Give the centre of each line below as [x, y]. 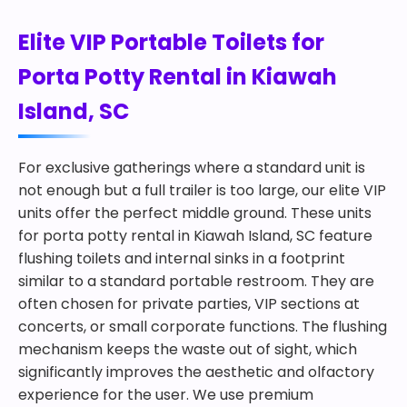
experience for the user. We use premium [166, 395]
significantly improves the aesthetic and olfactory [196, 372]
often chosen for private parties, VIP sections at [189, 304]
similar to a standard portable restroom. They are [196, 281]
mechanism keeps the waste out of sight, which [188, 349]
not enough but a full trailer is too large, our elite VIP [202, 190]
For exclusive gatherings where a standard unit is [192, 168]
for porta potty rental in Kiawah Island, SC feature [195, 236]
